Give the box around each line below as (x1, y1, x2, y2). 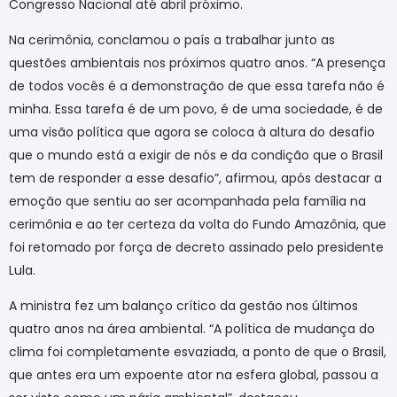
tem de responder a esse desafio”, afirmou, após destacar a (9, 168, 382, 187)
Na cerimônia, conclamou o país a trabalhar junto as (9, 30, 335, 49)
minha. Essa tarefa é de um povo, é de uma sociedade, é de (9, 99, 383, 118)
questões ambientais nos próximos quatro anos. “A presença (9, 53, 385, 72)
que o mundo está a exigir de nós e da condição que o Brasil (9, 145, 383, 164)
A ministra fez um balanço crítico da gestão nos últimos (9, 297, 358, 315)
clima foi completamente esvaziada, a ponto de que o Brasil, (9, 343, 386, 362)
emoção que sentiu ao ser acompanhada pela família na (9, 191, 366, 210)
